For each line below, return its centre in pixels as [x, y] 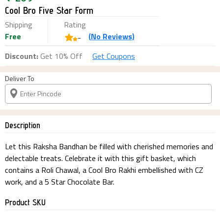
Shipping [19, 24]
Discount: [22, 56]
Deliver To [20, 78]
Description [23, 125]
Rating [75, 24]
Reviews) [118, 36]
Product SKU [25, 202]
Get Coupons [114, 56]
